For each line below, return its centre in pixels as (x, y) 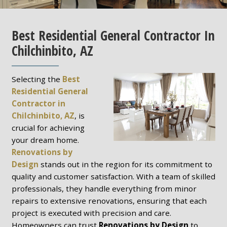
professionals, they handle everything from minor (104, 188)
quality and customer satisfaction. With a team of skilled (113, 176)
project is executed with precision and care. (91, 213)
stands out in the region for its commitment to (125, 164)
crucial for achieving (48, 127)
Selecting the (37, 79)
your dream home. (45, 140)
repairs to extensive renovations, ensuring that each (109, 200)
